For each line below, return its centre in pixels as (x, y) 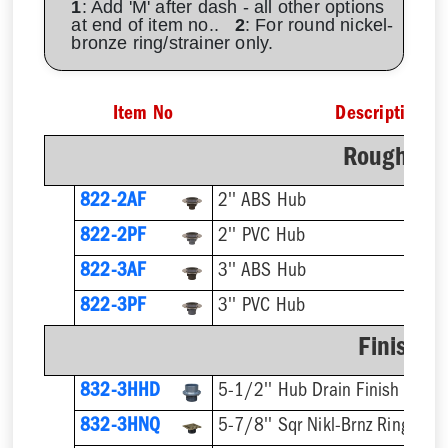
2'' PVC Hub (261, 238)
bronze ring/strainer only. (180, 43)
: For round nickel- (319, 25)
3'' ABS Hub (262, 273)
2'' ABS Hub (262, 203)
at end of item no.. (153, 25)
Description (379, 116)
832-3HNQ (120, 428)
